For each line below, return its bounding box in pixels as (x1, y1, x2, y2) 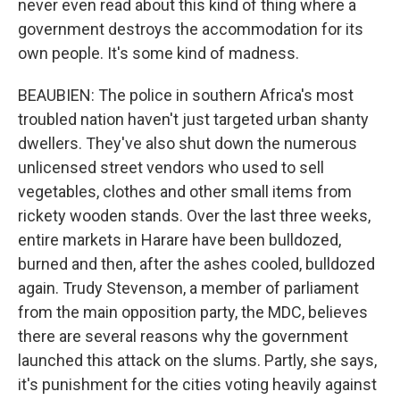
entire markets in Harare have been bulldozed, (18, 230, 341, 249)
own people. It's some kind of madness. (18, 44, 299, 62)
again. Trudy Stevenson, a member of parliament (18, 279, 359, 297)
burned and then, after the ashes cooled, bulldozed (18, 254, 375, 273)
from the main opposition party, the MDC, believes (18, 303, 368, 321)
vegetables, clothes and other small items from (18, 182, 352, 201)
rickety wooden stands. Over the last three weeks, (18, 206, 371, 225)
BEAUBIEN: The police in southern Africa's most (18, 86, 354, 104)
